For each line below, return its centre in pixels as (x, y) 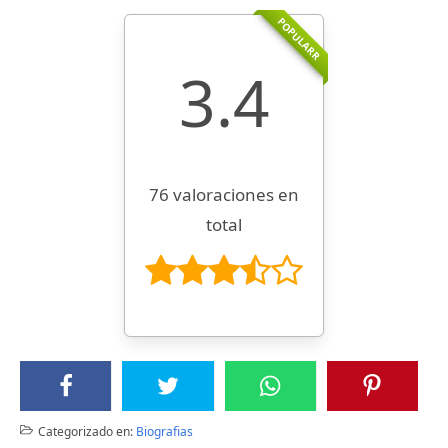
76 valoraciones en (224, 195)
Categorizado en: (85, 432)
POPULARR (299, 39)
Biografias (164, 432)
